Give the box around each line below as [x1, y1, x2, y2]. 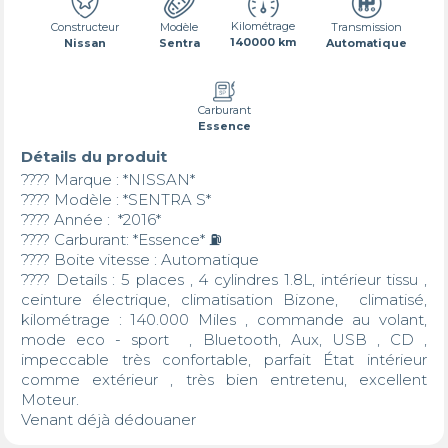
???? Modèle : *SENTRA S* [20, 189, 211, 209]
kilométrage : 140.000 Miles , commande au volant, [20, 309, 428, 329]
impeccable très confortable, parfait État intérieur [20, 349, 428, 369]
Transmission [330, 19, 402, 34]
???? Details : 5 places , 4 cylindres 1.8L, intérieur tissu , [20, 269, 428, 289]
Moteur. [20, 389, 79, 409]
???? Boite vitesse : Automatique [20, 249, 263, 269]
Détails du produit [20, 146, 167, 166]
